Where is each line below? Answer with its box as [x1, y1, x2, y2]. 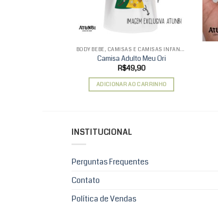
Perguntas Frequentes [72, 156, 148, 167]
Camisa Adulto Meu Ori [97, 54, 166, 64]
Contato [72, 174, 100, 186]
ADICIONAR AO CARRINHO [96, 80, 167, 89]
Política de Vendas [72, 193, 136, 204]
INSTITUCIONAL [72, 127, 132, 138]
